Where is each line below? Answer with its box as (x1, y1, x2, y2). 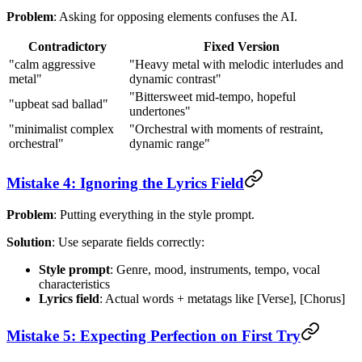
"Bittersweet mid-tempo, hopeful (129, 90, 296, 104)
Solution (6, 234, 52, 249)
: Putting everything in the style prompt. (53, 207, 255, 221)
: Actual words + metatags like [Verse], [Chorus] (99, 291, 345, 305)
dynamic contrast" (129, 72, 221, 86)
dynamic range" (129, 137, 210, 151)
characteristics (39, 276, 110, 291)
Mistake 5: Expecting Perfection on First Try (6, 326, 301, 344)
